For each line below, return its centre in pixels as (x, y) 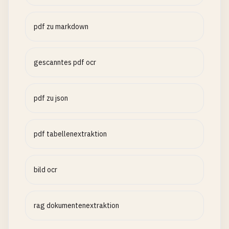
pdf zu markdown (61, 27)
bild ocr (45, 170)
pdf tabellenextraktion (70, 134)
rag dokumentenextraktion (76, 205)
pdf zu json (51, 98)
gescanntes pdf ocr (65, 62)
